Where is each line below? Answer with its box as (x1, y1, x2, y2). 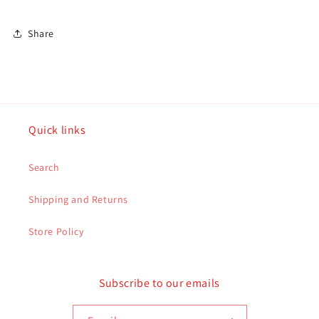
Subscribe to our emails (99, 276, 220, 291)
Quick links (28, 122, 86, 138)
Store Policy (28, 225, 84, 239)
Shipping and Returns (28, 193, 128, 206)
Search (28, 161, 60, 174)
